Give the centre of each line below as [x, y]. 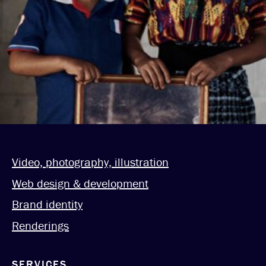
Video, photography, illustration [90, 162]
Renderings [40, 225]
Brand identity [47, 204]
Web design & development [80, 183]
